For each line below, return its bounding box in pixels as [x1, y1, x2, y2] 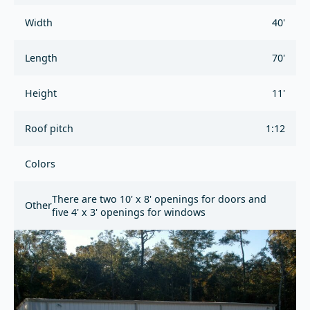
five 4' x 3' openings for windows [52, 205, 206, 219]
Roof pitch [25, 121, 73, 135]
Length [25, 51, 57, 64]
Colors [25, 156, 55, 170]
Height [25, 86, 57, 100]
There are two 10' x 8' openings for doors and [52, 192, 266, 206]
